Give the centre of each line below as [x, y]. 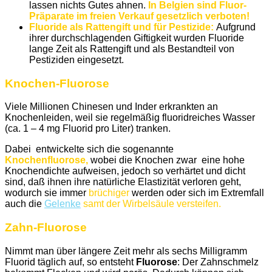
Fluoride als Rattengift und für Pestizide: [123, 27]
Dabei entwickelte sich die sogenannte [89, 149]
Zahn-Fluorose [46, 228]
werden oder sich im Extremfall [197, 193]
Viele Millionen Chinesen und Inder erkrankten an [111, 107]
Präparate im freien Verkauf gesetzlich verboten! [139, 16]
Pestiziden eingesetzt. [76, 60]
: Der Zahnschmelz [218, 262]
